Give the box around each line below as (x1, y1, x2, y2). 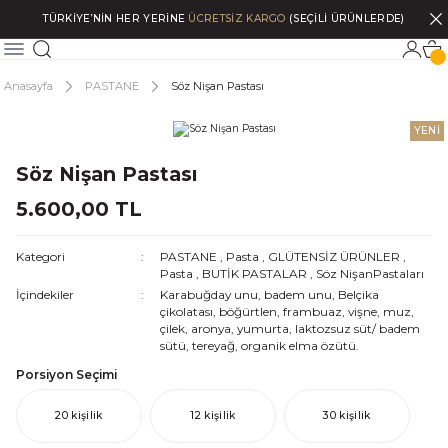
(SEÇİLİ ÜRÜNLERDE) (285, 12, 405, 25)
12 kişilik (190, 409, 236, 422)
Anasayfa (4, 79, 53, 93)
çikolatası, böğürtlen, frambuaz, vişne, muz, (159, 304, 414, 319)
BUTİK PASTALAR (201, 266, 307, 281)
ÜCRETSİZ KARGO (188, 12, 286, 25)
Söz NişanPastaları (315, 266, 424, 281)
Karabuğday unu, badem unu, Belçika (159, 287, 379, 302)
